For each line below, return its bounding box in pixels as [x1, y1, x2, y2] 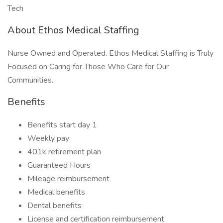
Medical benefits [27, 187, 85, 198]
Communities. [7, 75, 53, 86]
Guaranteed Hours [27, 160, 91, 171]
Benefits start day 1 [27, 119, 97, 130]
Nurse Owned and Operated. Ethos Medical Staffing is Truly [7, 48, 214, 59]
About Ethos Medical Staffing [7, 23, 139, 37]
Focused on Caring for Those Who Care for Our [7, 61, 169, 72]
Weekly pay [27, 133, 69, 144]
